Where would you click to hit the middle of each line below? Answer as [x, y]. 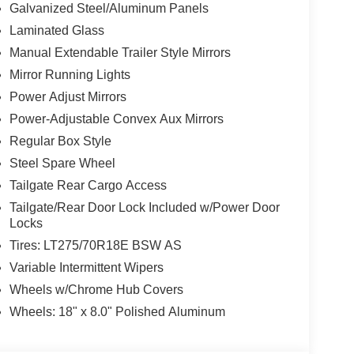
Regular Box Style [60, 141]
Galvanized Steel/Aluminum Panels [109, 9]
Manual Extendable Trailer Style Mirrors [120, 53]
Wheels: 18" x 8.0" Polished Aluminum [117, 312]
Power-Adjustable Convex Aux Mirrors [116, 119]
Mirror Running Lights [70, 75]
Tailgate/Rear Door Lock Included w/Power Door [144, 208]
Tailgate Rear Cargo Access [88, 186]
